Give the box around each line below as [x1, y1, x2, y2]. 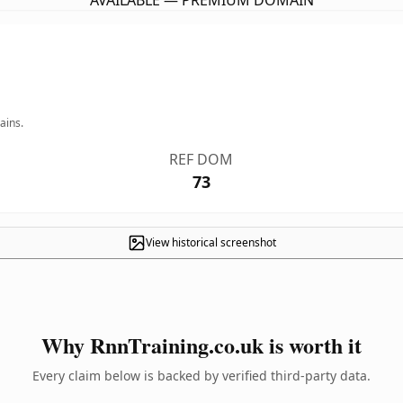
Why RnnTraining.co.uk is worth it [41, 329, 362, 361]
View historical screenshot [145, 235, 276, 250]
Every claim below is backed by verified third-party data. [32, 367, 371, 384]
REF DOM [169, 149, 234, 169]
